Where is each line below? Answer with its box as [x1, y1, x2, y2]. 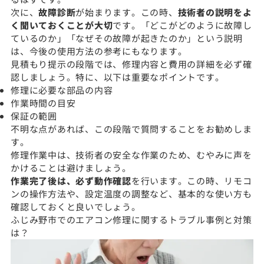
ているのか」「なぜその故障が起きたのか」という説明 [11, 31, 243, 44]
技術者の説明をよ [177, 5, 252, 18]
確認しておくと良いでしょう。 [11, 200, 141, 213]
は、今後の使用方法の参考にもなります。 [11, 44, 187, 57]
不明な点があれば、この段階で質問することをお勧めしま [11, 122, 252, 135]
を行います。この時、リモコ [131, 174, 252, 187]
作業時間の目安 [11, 96, 76, 109]
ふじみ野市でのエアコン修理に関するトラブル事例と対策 [11, 213, 252, 226]
